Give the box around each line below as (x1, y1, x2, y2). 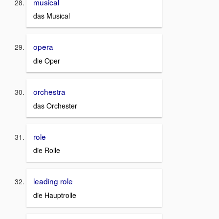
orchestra (33, 86, 66, 97)
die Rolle (33, 145, 60, 155)
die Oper (33, 55, 60, 66)
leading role (33, 175, 73, 187)
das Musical (33, 11, 70, 21)
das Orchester (33, 100, 77, 110)
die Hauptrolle (33, 190, 76, 200)
